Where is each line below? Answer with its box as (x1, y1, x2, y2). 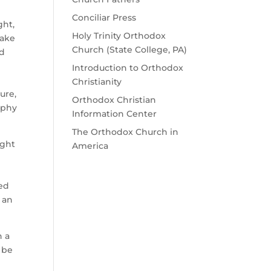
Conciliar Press (72, 12, 137, 23)
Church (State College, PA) (72, 44, 188, 55)
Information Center (72, 108, 157, 119)
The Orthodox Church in (72, 126, 179, 137)
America (72, 140, 109, 151)
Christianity (72, 76, 122, 87)
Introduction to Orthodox (72, 62, 184, 73)
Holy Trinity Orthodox (72, 30, 166, 41)
